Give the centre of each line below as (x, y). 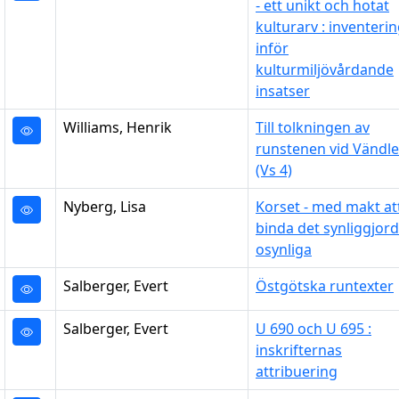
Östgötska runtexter (325, 286)
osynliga (284, 249)
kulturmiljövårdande (325, 69)
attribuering (297, 371)
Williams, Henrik (118, 127)
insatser (283, 91)
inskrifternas (299, 350)
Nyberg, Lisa (105, 207)
